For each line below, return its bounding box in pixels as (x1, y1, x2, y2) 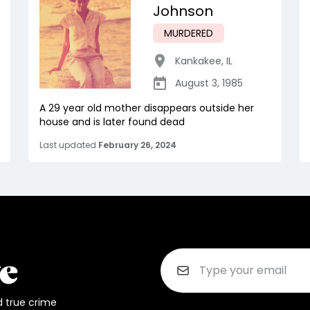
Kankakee (175, 53, 221, 68)
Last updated (39, 138, 96, 151)
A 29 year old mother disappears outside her (39, 100, 254, 115)
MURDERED (164, 26, 213, 40)
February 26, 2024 (98, 138, 176, 151)
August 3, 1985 (175, 75, 243, 90)
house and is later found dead (39, 114, 185, 129)
